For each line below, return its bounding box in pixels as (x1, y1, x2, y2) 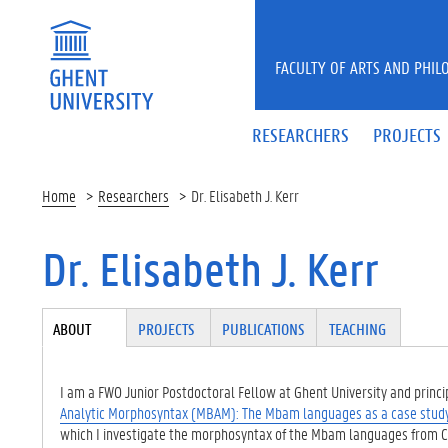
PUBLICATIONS (222, 317, 306, 339)
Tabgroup (42, 305, 109, 329)
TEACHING (328, 317, 386, 339)
